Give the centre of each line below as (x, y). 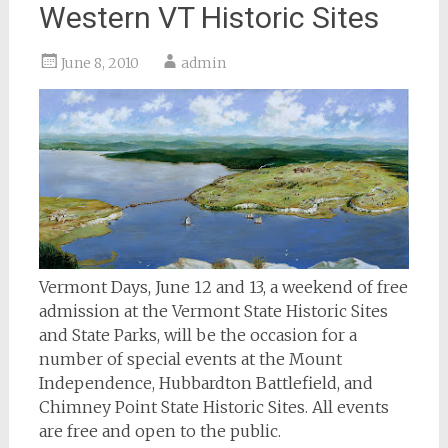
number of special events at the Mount (190, 358)
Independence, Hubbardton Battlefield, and (205, 382)
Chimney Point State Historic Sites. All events (213, 406)
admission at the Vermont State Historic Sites (213, 310)
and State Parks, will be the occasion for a (197, 334)
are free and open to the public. (159, 430)
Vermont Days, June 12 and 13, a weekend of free (223, 286)
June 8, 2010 (99, 63)
